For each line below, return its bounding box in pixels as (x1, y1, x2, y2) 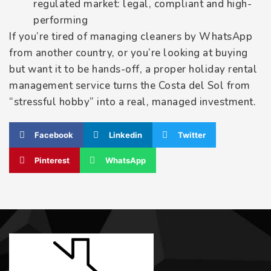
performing (33, 13, 88, 28)
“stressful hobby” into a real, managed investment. (9, 95, 256, 109)
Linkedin (108, 129, 142, 140)
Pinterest (34, 155, 70, 165)
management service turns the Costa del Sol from (9, 79, 250, 93)
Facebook (34, 129, 73, 140)
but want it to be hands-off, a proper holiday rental (9, 62, 257, 77)
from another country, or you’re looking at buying (9, 46, 248, 60)
